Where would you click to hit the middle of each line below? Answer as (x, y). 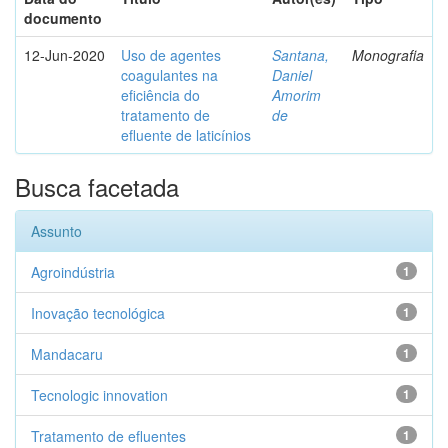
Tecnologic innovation (99, 395)
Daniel (292, 75)
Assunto (56, 231)
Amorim (296, 95)
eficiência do (160, 95)
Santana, (300, 55)
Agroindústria (73, 272)
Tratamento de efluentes (108, 436)
